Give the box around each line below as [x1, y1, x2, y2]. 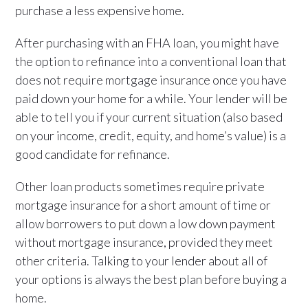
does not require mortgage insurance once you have [15, 71, 287, 87]
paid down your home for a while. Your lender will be [15, 90, 288, 106]
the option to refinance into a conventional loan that [15, 53, 287, 69]
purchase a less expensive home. [15, 2, 185, 18]
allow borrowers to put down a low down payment [15, 215, 276, 231]
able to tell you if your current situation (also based [15, 109, 283, 124]
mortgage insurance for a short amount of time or [15, 197, 272, 212]
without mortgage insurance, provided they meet [15, 234, 274, 250]
